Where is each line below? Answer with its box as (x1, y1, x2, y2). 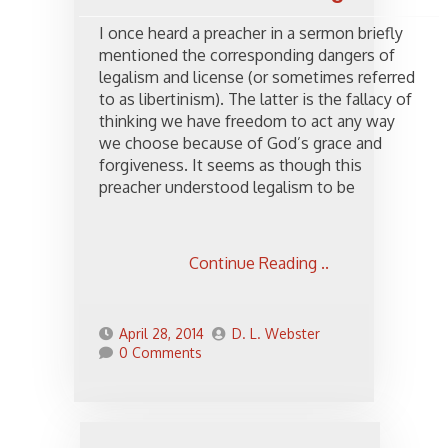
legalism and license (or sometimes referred (99, 67, 415, 88)
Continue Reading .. (189, 253, 329, 274)
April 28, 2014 (119, 325, 204, 343)
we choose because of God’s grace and (99, 133, 382, 154)
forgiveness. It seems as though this (99, 155, 362, 176)
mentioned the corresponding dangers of (99, 45, 395, 66)
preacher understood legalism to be (99, 177, 355, 198)
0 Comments (119, 344, 202, 362)
